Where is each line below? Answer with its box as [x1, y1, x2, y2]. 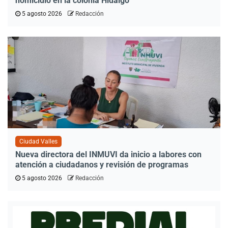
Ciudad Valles [19, 138, 58, 146]
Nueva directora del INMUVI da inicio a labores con [15, 150, 202, 160]
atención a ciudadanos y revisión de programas [15, 160, 188, 170]
